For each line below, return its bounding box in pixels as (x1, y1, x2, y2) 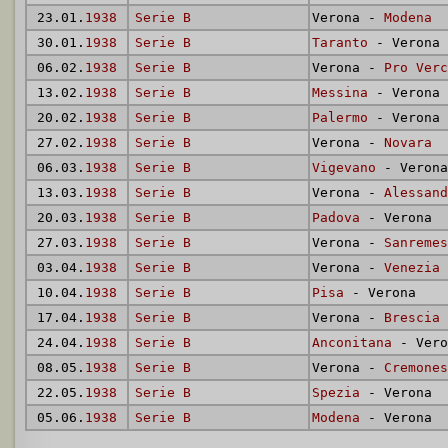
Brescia (384, 310, 440, 325)
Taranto (312, 35, 368, 50)
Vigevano (312, 160, 376, 175)
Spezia (312, 385, 360, 400)
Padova (312, 210, 360, 225)
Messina (312, 85, 368, 100)
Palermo (312, 110, 368, 125)
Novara (384, 135, 432, 150)
